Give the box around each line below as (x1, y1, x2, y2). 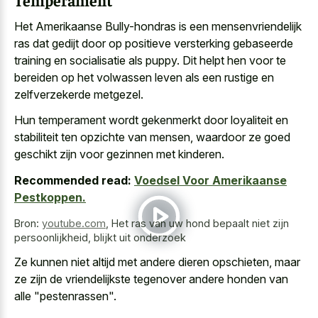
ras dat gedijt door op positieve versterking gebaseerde (14, 35, 293, 50)
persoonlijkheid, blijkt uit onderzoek (14, 231, 186, 243)
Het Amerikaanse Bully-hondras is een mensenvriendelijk (14, 18, 302, 33)
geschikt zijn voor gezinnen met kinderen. (14, 147, 224, 162)
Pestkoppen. (14, 190, 86, 204)
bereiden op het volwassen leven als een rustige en (14, 70, 274, 84)
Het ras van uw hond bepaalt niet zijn (111, 216, 289, 229)
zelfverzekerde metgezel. (14, 87, 143, 102)
